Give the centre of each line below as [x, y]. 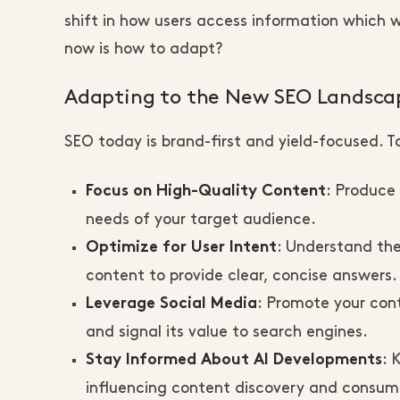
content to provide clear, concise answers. [242, 276]
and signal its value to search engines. [227, 333]
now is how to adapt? [143, 50]
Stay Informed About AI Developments [234, 361]
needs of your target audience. [201, 220]
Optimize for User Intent [181, 249]
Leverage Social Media [171, 305]
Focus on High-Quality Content [206, 192]
